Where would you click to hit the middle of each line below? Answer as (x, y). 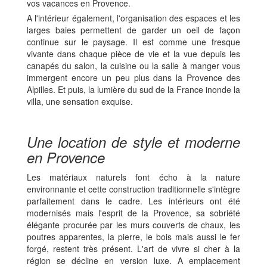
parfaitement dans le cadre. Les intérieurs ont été (133, 201)
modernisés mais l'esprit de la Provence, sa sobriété (133, 212)
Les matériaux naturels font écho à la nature (133, 177)
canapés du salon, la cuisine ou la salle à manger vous (133, 65)
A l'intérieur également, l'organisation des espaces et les (133, 18)
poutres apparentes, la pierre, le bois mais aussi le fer (133, 236)
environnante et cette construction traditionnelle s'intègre (133, 189)
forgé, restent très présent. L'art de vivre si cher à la (133, 248)
